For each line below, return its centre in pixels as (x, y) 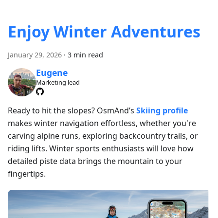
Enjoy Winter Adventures (104, 31)
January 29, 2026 (35, 54)
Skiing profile (162, 110)
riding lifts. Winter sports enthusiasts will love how (101, 148)
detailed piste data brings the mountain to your (95, 161)
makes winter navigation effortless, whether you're (102, 123)
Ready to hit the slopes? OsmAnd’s (72, 110)
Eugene (52, 73)
